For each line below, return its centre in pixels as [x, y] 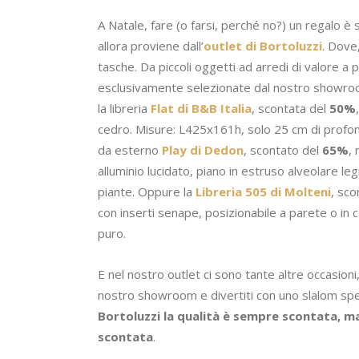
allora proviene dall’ [151, 45]
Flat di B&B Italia [201, 108]
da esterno [130, 149]
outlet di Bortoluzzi [263, 45]
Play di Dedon [203, 149]
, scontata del [290, 108]
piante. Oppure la [147, 191]
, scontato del [283, 149]
